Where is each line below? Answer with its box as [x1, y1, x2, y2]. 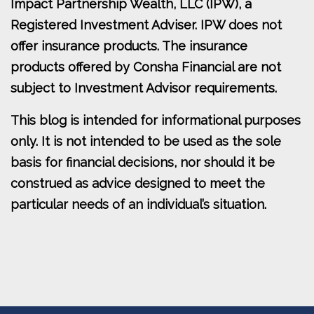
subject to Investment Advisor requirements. [11, 81, 277, 96]
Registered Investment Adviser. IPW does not [11, 18, 282, 33]
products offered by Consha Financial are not [11, 60, 281, 75]
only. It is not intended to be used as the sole [11, 134, 281, 149]
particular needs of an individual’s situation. [11, 197, 266, 212]
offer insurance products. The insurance [11, 39, 247, 54]
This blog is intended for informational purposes [11, 113, 301, 128]
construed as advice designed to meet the [11, 176, 265, 191]
